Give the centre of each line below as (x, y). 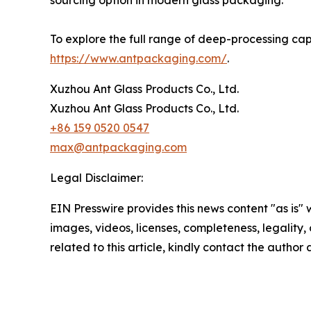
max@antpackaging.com (118, 147)
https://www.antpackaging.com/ (138, 58)
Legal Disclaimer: (96, 178)
